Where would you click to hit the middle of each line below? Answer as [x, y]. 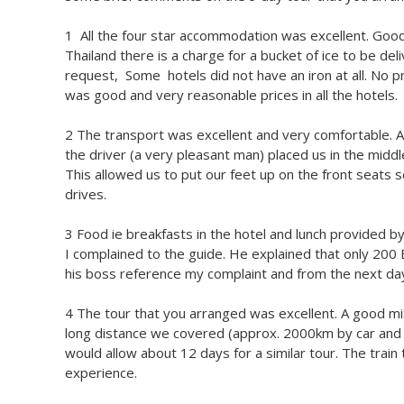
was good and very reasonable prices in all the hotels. [231, 95]
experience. [101, 372]
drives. [86, 194]
